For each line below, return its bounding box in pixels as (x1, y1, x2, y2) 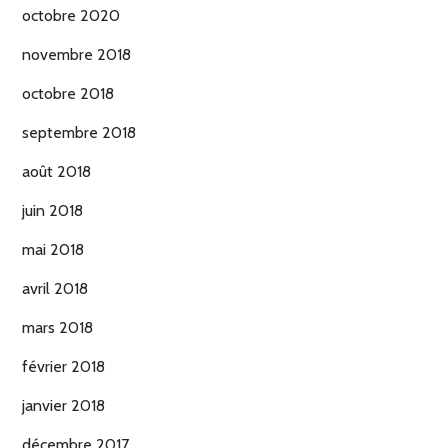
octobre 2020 (22, 6, 120, 26)
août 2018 (22, 162, 91, 182)
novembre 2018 (22, 45, 131, 65)
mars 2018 (22, 318, 93, 338)
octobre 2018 (22, 84, 114, 104)
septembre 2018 (22, 123, 136, 143)
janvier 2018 (22, 396, 105, 416)
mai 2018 (22, 240, 84, 260)
